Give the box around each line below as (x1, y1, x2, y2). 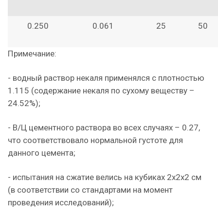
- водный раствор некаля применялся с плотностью (8, 73, 204, 83)
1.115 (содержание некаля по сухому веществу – (8, 86, 195, 95)
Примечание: (8, 49, 56, 58)
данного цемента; (8, 148, 75, 158)
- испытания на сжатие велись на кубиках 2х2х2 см (8, 172, 201, 182)
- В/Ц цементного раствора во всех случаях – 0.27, (8, 123, 200, 132)
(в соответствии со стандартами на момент (8, 185, 173, 195)
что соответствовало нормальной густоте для (8, 135, 183, 145)
